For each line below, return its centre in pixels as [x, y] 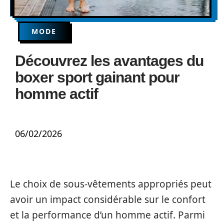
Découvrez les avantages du [109, 61]
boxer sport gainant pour [97, 77]
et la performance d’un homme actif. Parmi [107, 215]
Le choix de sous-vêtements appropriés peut [111, 184]
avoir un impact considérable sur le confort [108, 199]
